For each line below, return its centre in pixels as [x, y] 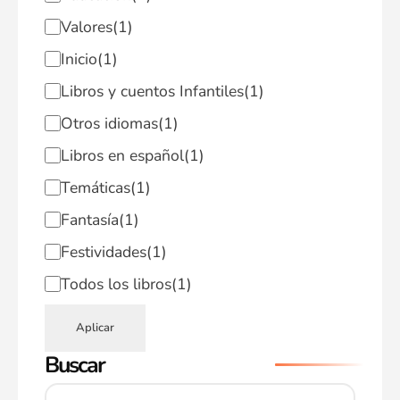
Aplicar [95, 328]
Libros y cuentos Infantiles [152, 91]
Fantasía [89, 220]
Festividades [103, 252]
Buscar [75, 365]
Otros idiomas [109, 123]
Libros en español [122, 155]
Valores [86, 27]
